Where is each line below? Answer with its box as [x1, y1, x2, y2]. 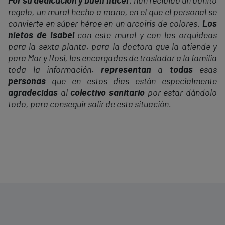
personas [8, 77, 46, 87]
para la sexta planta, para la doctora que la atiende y [8, 43, 217, 52]
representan [100, 66, 151, 75]
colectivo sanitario [70, 89, 145, 98]
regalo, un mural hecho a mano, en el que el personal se [8, 8, 217, 18]
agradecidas [8, 89, 58, 98]
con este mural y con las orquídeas [74, 31, 217, 41]
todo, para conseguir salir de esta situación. [8, 100, 171, 110]
